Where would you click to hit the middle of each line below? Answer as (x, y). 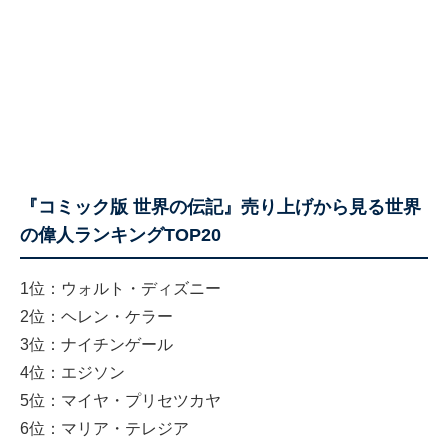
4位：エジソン (72, 373)
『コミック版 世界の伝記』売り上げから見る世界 (220, 207)
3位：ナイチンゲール (96, 345)
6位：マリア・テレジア (104, 429)
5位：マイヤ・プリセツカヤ (120, 401)
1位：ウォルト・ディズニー (120, 289)
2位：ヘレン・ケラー (96, 317)
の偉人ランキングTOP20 (120, 235)
